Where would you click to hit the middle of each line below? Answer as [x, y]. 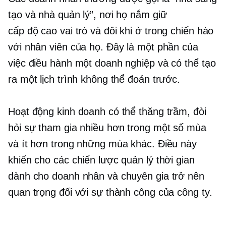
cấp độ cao [33, 31]
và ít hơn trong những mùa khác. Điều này [102, 144]
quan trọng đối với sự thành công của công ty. [110, 192]
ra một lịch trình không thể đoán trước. [94, 79]
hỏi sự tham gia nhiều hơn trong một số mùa [107, 128]
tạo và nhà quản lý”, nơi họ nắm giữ [88, 15]
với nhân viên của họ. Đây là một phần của [103, 47]
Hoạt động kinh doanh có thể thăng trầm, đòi [107, 112]
